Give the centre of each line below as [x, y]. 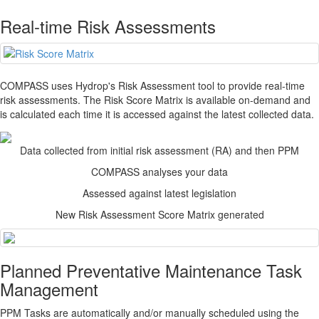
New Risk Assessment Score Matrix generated [159, 214]
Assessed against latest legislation [159, 193]
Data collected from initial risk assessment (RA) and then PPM [159, 150]
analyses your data [184, 171]
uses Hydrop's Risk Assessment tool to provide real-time [177, 86]
